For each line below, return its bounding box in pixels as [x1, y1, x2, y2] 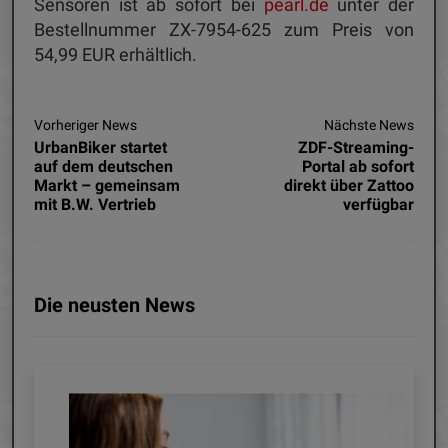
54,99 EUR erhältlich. [34, 43, 197, 65]
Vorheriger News [34, 116, 137, 133]
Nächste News [324, 116, 414, 133]
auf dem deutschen [34, 156, 173, 176]
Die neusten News [34, 292, 195, 317]
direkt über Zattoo [284, 175, 414, 195]
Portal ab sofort [302, 156, 414, 176]
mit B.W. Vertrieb [34, 194, 156, 214]
